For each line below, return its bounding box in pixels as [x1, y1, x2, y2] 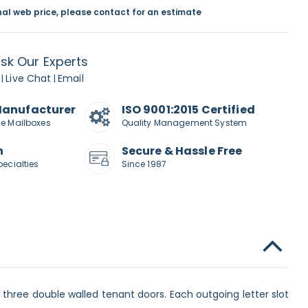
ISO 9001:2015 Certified [121, 101, 255, 118]
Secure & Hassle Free [121, 142, 243, 159]
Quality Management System [121, 116, 247, 129]
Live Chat [5, 71, 52, 85]
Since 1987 [121, 157, 166, 170]
